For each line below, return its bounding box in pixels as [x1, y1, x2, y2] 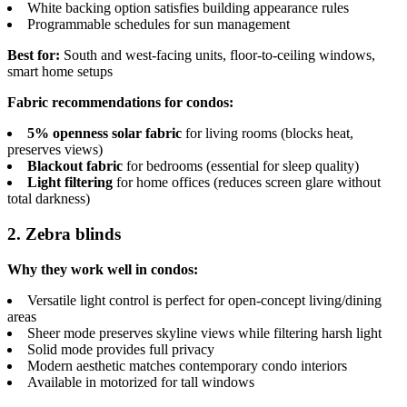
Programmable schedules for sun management [27, 16, 290, 33]
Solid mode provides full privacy [27, 341, 214, 357]
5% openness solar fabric [27, 125, 182, 142]
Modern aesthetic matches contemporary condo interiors [27, 357, 347, 373]
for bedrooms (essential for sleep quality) [123, 158, 359, 174]
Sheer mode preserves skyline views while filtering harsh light [27, 324, 382, 341]
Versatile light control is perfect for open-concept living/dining [27, 292, 382, 308]
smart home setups [7, 64, 113, 80]
